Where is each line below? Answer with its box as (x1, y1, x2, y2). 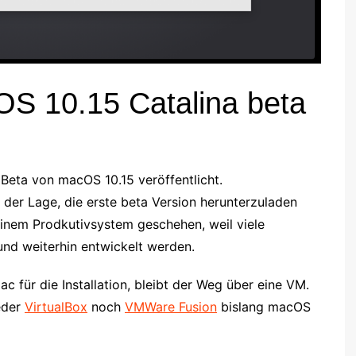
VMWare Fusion (125, 298, 217, 315)
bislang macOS (217, 298, 311, 315)
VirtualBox (25, 298, 87, 315)
